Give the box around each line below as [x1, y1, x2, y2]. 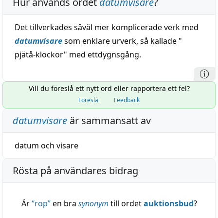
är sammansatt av [67, 114, 151, 127]
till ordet [108, 198, 144, 209]
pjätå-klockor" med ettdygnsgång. [15, 49, 141, 60]
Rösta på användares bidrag [13, 164, 138, 177]
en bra [50, 198, 78, 209]
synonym [78, 198, 109, 209]
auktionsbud [143, 198, 194, 209]
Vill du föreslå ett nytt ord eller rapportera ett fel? [28, 84, 190, 93]
